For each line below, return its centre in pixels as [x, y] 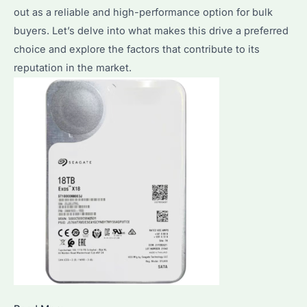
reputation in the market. [73, 67]
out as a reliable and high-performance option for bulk [143, 12]
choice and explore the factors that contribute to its [137, 49]
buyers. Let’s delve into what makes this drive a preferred [151, 30]
